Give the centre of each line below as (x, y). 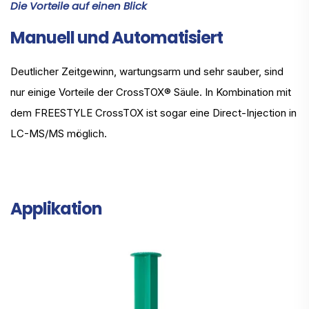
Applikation (56, 209)
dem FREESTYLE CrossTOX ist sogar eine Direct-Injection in (153, 113)
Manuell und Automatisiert (117, 38)
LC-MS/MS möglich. (59, 134)
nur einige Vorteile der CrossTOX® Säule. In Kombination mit (151, 92)
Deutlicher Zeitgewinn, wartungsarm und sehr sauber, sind (147, 72)
